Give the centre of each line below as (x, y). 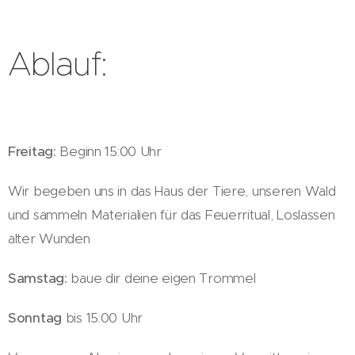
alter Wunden (49, 238)
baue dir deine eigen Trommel (163, 278)
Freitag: (34, 151)
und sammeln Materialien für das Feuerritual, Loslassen (172, 214)
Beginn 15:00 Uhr (111, 151)
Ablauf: (57, 63)
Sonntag (37, 317)
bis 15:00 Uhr (104, 317)
